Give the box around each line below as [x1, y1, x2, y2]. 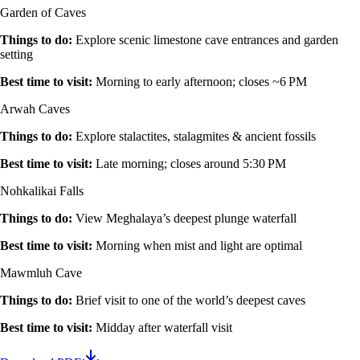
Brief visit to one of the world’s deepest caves [76, 293, 305, 308]
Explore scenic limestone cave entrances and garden [76, 33, 338, 47]
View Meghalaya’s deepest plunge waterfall [76, 211, 297, 226]
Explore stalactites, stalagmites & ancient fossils [76, 129, 316, 144]
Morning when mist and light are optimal [96, 239, 302, 253]
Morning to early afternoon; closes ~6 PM [96, 75, 307, 89]
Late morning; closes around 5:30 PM [96, 157, 286, 171]
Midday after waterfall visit [96, 321, 232, 335]
